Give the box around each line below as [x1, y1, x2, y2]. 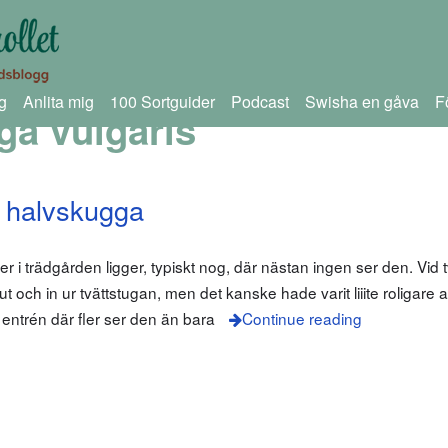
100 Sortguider [109, 90, 215, 113]
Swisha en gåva [304, 90, 419, 113]
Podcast [230, 90, 289, 113]
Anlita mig [22, 90, 94, 113]
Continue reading [241, 307, 362, 330]
